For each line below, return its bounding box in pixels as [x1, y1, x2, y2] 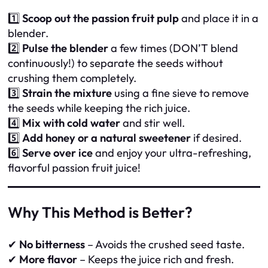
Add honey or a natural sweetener [22, 130, 191, 145]
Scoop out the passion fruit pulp [22, 11, 179, 25]
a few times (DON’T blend [108, 41, 238, 55]
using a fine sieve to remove [112, 86, 249, 100]
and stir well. [120, 115, 185, 130]
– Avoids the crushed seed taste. [85, 237, 245, 252]
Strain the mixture [22, 86, 112, 100]
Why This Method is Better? [8, 203, 193, 223]
